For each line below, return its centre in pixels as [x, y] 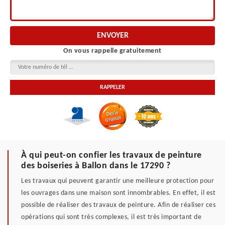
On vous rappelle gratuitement [113, 51]
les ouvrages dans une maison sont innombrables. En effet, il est [118, 193]
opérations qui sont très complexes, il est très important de [111, 217]
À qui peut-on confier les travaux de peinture [111, 155]
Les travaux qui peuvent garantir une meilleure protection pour [118, 181]
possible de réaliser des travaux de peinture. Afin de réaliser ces [118, 205]
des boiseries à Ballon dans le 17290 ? [96, 166]
